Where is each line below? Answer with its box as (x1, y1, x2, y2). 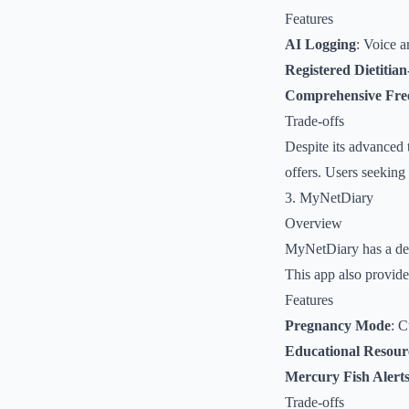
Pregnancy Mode (285, 318, 391, 333)
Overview (285, 215, 342, 231)
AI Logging (285, 37, 356, 52)
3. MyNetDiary (285, 190, 373, 205)
